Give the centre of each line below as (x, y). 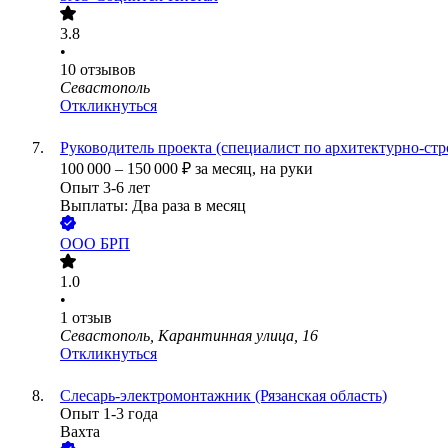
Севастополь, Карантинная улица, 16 (189, 336)
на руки (286, 169)
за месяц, (227, 169)
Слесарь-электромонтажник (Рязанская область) (223, 396)
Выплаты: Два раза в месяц (153, 206)
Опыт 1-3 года (109, 414)
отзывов (108, 70)
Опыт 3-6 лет (105, 188)
